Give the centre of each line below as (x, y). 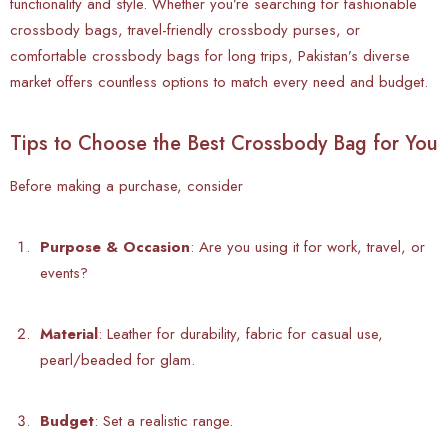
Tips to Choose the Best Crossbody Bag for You (224, 143)
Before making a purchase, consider (126, 185)
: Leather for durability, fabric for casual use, (240, 333)
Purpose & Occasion (115, 246)
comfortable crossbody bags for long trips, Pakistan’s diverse (210, 55)
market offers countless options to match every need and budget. (219, 81)
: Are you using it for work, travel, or (307, 246)
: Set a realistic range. (163, 420)
